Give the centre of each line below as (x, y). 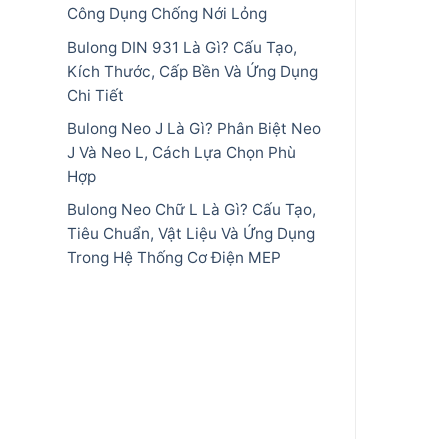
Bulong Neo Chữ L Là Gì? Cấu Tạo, (191, 210)
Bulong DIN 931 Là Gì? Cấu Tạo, (182, 47)
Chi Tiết (95, 95)
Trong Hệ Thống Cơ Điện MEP (174, 258)
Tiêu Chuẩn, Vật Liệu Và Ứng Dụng (191, 234)
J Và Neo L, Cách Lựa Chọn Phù (181, 152)
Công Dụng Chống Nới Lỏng (167, 14)
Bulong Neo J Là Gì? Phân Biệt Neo (194, 128)
